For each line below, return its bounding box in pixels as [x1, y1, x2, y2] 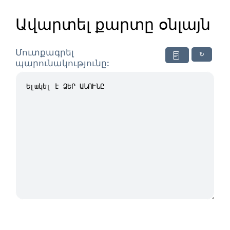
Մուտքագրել [15, 48, 74, 57]
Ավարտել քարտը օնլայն [15, 17, 210, 33]
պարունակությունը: [15, 59, 109, 68]
